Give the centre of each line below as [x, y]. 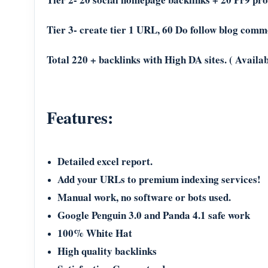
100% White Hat [95, 233]
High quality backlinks [107, 251]
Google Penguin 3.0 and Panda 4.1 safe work [154, 215]
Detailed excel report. [105, 161]
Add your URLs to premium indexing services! [159, 179]
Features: [80, 118]
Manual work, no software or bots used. [144, 197]
